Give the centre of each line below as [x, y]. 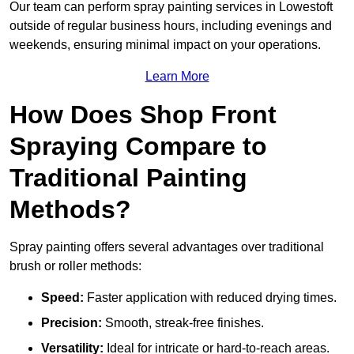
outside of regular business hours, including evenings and [171, 26]
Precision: [72, 323]
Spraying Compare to [138, 147]
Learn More [177, 77]
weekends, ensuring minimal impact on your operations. [165, 45]
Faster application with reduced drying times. [210, 298]
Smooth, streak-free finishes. [183, 323]
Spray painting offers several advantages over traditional [167, 247]
